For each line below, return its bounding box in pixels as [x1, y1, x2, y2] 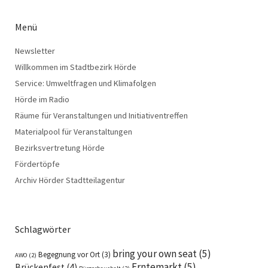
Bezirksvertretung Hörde [15, 142, 105, 153]
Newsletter [15, 45, 55, 56]
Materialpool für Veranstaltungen [15, 126, 132, 137]
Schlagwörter [15, 223, 71, 235]
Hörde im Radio [15, 93, 69, 105]
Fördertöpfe [15, 158, 60, 169]
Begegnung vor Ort [38, 249, 100, 260]
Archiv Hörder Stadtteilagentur [15, 174, 125, 185]
